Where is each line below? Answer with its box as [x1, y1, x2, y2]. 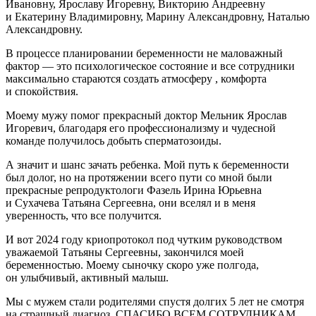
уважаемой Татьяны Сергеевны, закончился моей [6, 245, 244, 258]
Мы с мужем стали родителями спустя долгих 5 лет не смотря [6, 295, 304, 308]
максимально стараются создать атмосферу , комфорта [6, 72, 267, 85]
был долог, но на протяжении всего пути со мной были [6, 171, 272, 183]
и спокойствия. [6, 85, 78, 97]
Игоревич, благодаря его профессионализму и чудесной [6, 121, 276, 134]
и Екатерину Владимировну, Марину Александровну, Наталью [6, 10, 310, 23]
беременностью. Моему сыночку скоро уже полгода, [6, 258, 259, 271]
